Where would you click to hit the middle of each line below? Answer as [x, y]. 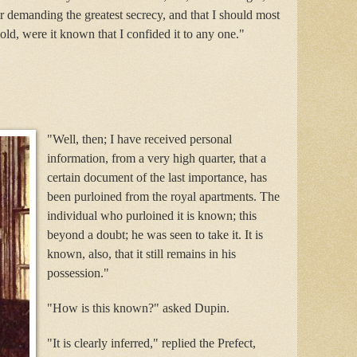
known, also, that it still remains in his [141, 253]
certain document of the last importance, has [157, 177]
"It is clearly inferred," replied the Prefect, [151, 343]
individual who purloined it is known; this [151, 215]
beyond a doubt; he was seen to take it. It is [155, 234]
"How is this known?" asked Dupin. [138, 308]
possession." [78, 273]
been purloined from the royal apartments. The [163, 196]
